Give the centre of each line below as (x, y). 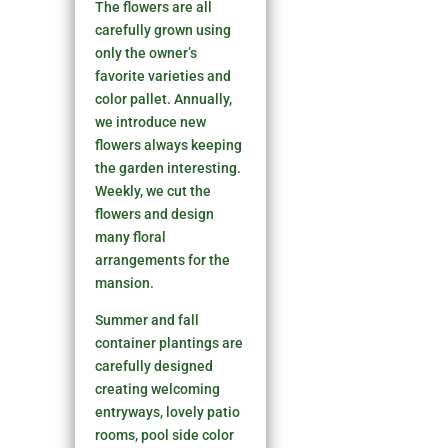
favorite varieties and (163, 75)
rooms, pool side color (165, 434)
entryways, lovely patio (168, 411)
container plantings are (169, 342)
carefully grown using (163, 29)
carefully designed (154, 365)
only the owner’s (146, 52)
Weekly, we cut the (153, 190)
